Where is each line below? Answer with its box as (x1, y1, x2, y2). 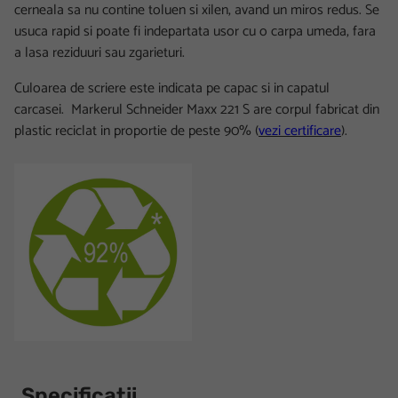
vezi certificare (259, 118, 341, 143)
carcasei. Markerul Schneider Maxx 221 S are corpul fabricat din (14, 97, 379, 122)
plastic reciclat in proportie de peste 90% (14, 118, 255, 143)
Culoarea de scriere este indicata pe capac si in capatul (14, 76, 330, 100)
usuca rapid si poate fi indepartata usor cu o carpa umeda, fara (14, 19, 376, 44)
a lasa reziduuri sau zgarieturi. (14, 40, 185, 65)
